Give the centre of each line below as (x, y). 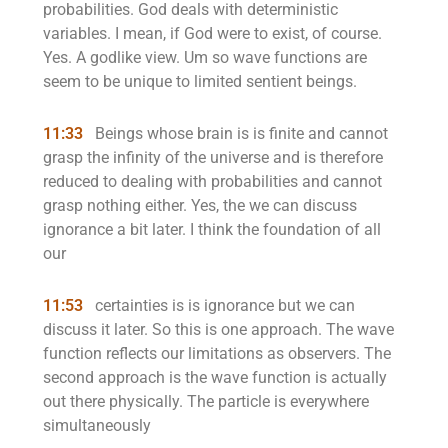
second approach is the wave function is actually (215, 377)
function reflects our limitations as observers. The (217, 353)
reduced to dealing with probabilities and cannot (212, 181)
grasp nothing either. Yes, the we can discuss (200, 205)
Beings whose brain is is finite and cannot (239, 133)
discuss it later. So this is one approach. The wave (218, 329)
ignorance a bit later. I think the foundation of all (212, 229)
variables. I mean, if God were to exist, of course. (212, 33)
